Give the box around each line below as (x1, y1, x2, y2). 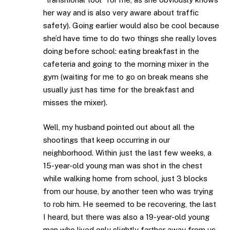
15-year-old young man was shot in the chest (43, 161, 202, 170)
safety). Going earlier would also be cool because (43, 21, 219, 30)
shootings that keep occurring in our (43, 135, 170, 144)
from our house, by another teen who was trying (43, 186, 213, 196)
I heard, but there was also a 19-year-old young (43, 212, 209, 221)
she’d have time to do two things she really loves (43, 34, 217, 43)
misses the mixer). (43, 98, 107, 107)
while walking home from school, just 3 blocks (43, 174, 207, 183)
